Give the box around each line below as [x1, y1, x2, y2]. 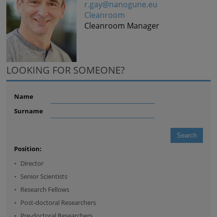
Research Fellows [20, 185, 70, 194]
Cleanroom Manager [84, 20, 160, 31]
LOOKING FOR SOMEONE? [6, 63, 125, 77]
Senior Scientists [20, 172, 68, 181]
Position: [14, 144, 42, 154]
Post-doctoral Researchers [20, 198, 96, 207]
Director [20, 159, 44, 168]
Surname [14, 107, 44, 116]
